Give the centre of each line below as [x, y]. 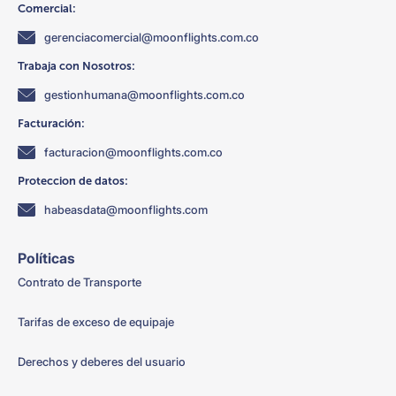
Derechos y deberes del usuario [102, 362]
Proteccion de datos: [73, 181]
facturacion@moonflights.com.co [133, 152]
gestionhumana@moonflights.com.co [145, 95]
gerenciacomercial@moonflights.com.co [152, 37]
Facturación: [51, 124]
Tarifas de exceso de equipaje [96, 323]
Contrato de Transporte [80, 283]
